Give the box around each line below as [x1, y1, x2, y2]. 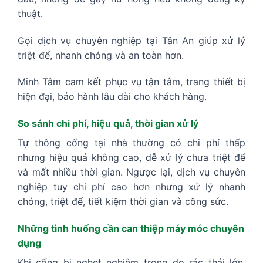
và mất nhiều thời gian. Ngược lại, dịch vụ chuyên [18, 166, 245, 178]
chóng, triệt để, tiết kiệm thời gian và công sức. [18, 195, 228, 208]
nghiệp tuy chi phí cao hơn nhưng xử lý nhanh [18, 181, 245, 193]
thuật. [18, 7, 43, 19]
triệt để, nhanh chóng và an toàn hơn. [18, 49, 184, 61]
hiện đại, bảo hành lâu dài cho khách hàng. [18, 90, 207, 103]
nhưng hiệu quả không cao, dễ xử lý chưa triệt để [18, 151, 245, 164]
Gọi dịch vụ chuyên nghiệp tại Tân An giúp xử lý [18, 34, 245, 46]
